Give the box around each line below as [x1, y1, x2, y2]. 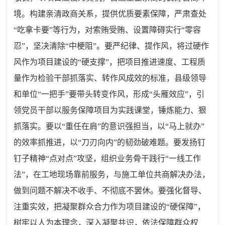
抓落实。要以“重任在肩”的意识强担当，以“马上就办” [14, 122, 205, 131]
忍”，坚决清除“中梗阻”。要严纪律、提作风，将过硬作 [14, 41, 209, 50]
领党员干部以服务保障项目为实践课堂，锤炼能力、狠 [14, 105, 207, 115]
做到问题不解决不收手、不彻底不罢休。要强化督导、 [14, 186, 207, 195]
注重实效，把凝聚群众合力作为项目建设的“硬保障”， [14, 202, 206, 211]
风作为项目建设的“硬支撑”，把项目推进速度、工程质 [14, 57, 206, 66]
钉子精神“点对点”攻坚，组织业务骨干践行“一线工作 [14, 154, 201, 163]
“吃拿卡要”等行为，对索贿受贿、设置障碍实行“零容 [14, 25, 201, 34]
